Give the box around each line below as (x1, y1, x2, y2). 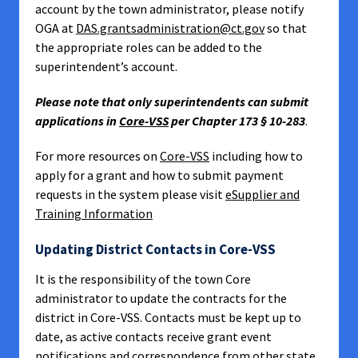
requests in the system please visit (35, 186, 225, 202)
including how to (209, 148, 303, 164)
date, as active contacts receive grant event (35, 328, 272, 344)
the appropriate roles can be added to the (35, 39, 262, 55)
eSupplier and (225, 186, 300, 202)
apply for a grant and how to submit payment (35, 167, 284, 183)
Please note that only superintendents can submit (35, 93, 308, 109)
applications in (35, 113, 119, 129)
